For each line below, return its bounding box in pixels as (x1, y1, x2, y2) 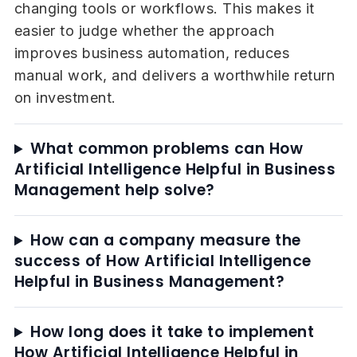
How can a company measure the (30, 229, 301, 252)
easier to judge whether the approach (14, 22, 275, 40)
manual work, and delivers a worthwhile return (14, 67, 335, 84)
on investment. (14, 89, 116, 107)
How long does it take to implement (30, 321, 315, 343)
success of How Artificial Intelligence (14, 250, 312, 273)
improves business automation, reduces (14, 45, 290, 62)
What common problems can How (30, 138, 304, 160)
